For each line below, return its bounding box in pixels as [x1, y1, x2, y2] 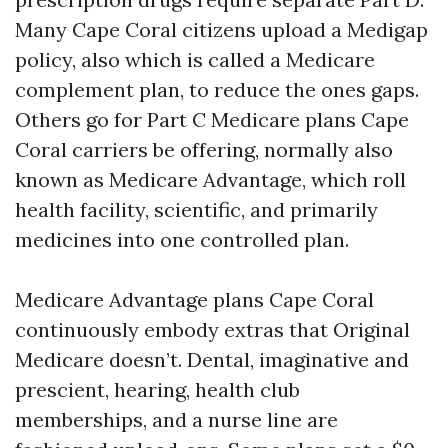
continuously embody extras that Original [15, 317, 410, 342]
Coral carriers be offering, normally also [15, 137, 393, 162]
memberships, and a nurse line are [15, 407, 338, 432]
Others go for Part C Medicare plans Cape [15, 107, 409, 132]
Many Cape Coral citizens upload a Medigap [15, 17, 428, 42]
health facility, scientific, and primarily [15, 197, 378, 222]
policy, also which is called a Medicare [15, 47, 375, 72]
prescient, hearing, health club [15, 377, 300, 402]
